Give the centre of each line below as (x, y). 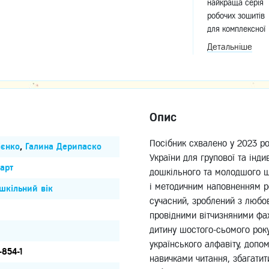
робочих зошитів (236, 15)
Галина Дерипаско (63, 146)
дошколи (222, 55)
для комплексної (236, 29)
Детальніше (230, 47)
